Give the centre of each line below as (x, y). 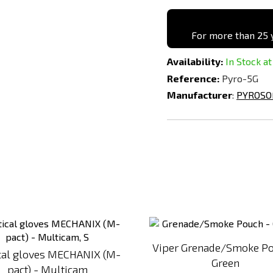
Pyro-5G (240, 78)
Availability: (195, 61)
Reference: (193, 78)
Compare (140, 237)
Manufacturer (200, 95)
